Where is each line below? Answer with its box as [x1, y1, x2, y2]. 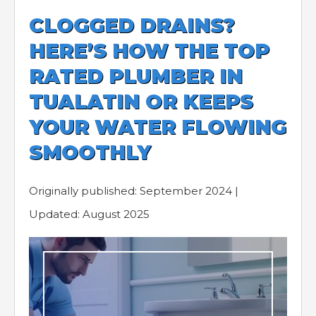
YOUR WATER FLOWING [29, 115, 286, 139]
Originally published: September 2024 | [29, 184, 238, 197]
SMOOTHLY [29, 140, 151, 164]
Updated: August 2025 [29, 207, 150, 221]
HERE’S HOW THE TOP [29, 39, 269, 63]
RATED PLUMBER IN [29, 64, 243, 88]
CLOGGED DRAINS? [29, 13, 235, 37]
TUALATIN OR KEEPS [29, 90, 253, 114]
